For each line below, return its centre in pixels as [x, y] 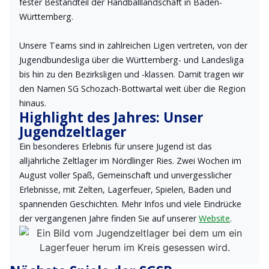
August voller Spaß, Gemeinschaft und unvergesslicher [125, 175]
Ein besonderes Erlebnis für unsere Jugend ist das [116, 146]
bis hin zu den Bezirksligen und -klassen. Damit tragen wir [131, 74]
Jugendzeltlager [73, 132]
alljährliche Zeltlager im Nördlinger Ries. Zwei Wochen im [130, 161]
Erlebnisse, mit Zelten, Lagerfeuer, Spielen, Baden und [125, 189]
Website [214, 218]
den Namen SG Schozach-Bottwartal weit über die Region [132, 89]
